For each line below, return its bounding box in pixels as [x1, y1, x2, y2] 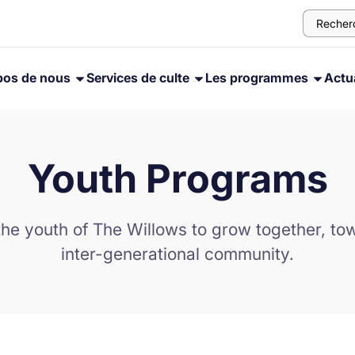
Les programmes [205, 70, 311, 86]
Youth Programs [27, 155, 328, 202]
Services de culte [86, 70, 193, 86]
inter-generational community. [61, 244, 294, 264]
